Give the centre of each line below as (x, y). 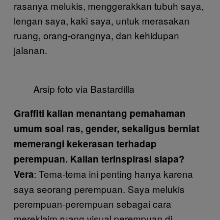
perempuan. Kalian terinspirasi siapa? (99, 159)
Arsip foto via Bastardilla (84, 89)
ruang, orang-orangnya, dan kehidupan (96, 35)
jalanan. (30, 50)
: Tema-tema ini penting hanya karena (113, 174)
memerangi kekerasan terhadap (85, 144)
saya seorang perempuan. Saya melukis (99, 189)
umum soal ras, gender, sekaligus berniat (107, 128)
